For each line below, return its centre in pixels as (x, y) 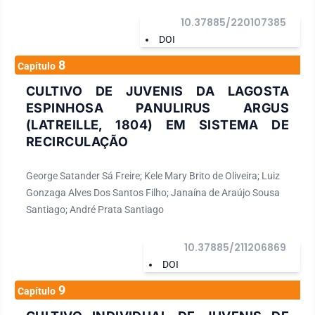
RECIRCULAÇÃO (77, 141)
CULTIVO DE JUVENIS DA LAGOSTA (157, 91)
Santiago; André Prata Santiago (95, 209)
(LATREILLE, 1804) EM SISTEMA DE (157, 124)
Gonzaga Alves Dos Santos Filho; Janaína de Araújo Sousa (153, 192)
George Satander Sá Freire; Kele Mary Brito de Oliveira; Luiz (153, 175)
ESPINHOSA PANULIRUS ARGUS (157, 108)
